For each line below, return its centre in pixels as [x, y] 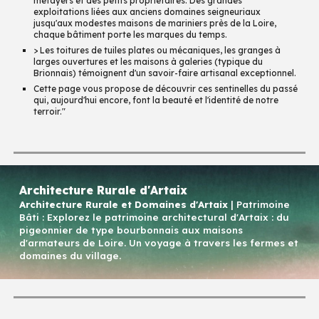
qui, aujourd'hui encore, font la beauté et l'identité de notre [156, 100]
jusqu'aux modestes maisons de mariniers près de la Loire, [155, 23]
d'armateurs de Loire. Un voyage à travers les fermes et [159, 243]
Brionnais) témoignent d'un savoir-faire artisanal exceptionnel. [166, 73]
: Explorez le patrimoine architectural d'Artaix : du [164, 217]
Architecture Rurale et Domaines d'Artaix [125, 204]
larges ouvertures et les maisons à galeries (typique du [148, 62]
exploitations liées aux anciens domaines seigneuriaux [147, 12]
